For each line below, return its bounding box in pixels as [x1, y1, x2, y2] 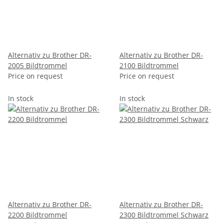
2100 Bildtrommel [119, 60, 179, 70]
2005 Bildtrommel [8, 60, 67, 70]
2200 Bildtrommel [8, 210, 67, 220]
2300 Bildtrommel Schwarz [119, 210, 209, 220]
